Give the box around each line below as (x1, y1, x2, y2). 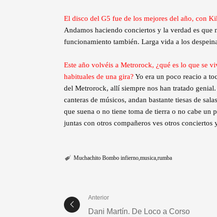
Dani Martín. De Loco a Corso (88, 207, 190, 216)
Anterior (88, 194, 109, 201)
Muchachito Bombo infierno (73, 155, 139, 162)
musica (139, 155, 156, 162)
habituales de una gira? (64, 73, 135, 81)
